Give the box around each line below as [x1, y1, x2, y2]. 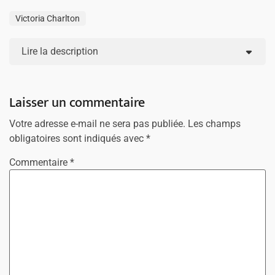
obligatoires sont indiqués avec [9, 133, 146, 145]
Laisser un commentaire [9, 91, 148, 115]
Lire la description [21, 45, 98, 58]
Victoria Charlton [15, 14, 80, 24]
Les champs [188, 118, 241, 130]
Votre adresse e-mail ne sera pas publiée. [9, 118, 185, 130]
